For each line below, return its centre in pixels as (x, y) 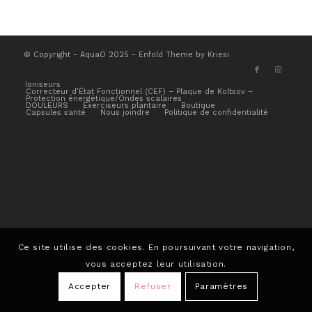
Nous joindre (125, 112)
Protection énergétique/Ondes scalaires (103, 98)
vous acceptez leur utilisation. (156, 264)
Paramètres (221, 287)
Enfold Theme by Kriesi (184, 54)
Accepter (89, 287)
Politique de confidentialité (216, 112)
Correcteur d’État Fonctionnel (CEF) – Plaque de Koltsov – (139, 91)
